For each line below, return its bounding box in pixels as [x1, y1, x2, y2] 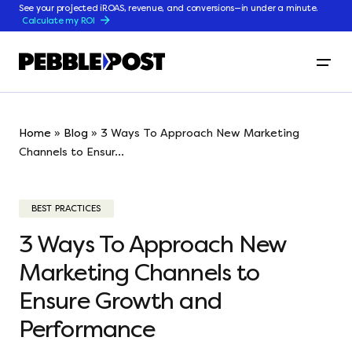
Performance [19, 315, 161, 343]
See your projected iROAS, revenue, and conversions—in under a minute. [19, 3, 319, 13]
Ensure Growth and [19, 287, 222, 315]
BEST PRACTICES [31, 203, 101, 214]
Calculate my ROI [22, 15, 95, 26]
